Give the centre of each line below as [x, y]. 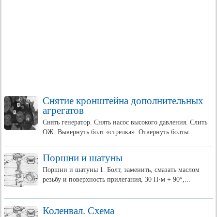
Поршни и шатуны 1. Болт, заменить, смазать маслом [121, 170]
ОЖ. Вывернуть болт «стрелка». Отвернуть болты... [118, 132]
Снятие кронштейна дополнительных [123, 101]
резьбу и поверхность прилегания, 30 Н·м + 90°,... [116, 179]
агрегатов [63, 110]
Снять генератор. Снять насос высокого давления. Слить [125, 122]
